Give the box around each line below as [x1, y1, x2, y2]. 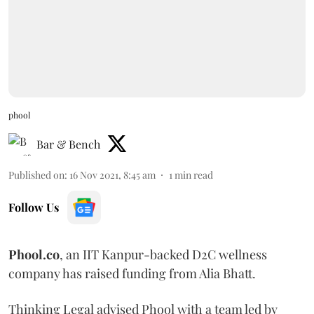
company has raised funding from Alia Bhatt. [8, 264, 256, 282]
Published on [8, 168, 64, 182]
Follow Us [8, 199, 59, 214]
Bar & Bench [36, 136, 100, 151]
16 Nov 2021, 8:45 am [69, 168, 156, 182]
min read [175, 168, 213, 182]
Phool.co [8, 245, 60, 263]
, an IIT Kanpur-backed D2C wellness [60, 245, 267, 263]
